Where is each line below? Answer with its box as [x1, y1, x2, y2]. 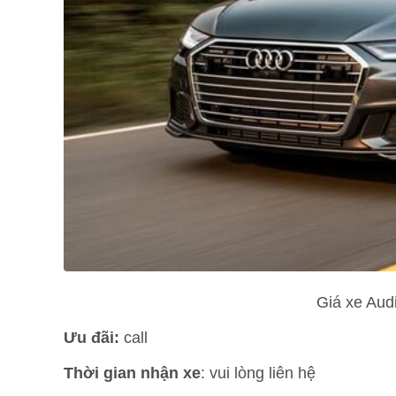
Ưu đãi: [64, 328, 119, 346]
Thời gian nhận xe [64, 363, 201, 382]
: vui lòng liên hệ [201, 363, 316, 382]
